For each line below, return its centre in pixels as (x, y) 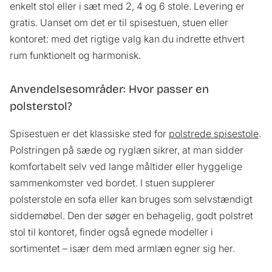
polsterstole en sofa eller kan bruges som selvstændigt (131, 199)
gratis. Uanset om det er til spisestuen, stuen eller (119, 22)
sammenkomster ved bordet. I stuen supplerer (112, 183)
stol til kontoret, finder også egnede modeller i (111, 232)
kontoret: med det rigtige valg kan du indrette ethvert (127, 39)
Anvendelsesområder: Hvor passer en (109, 89)
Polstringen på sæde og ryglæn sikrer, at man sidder (127, 150)
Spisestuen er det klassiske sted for (89, 134)
